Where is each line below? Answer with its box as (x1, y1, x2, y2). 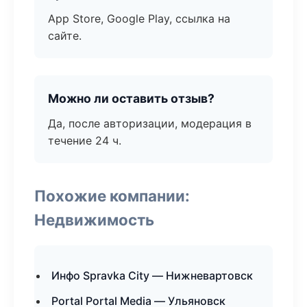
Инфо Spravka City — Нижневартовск (51, 269, 253, 282)
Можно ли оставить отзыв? (48, 91, 214, 106)
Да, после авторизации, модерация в (48, 116, 251, 130)
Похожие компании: (34, 186, 190, 205)
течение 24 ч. (48, 134, 121, 147)
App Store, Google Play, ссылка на (48, 12, 230, 25)
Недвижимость (34, 210, 154, 229)
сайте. (48, 29, 82, 42)
